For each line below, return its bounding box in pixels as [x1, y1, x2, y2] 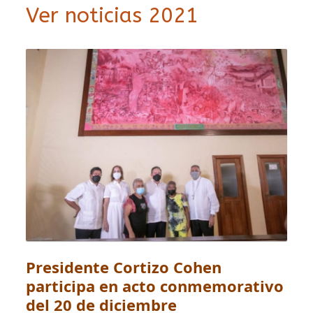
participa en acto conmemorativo [26, 275, 284, 297]
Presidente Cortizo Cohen [26, 256, 222, 278]
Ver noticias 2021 [26, 2, 199, 28]
